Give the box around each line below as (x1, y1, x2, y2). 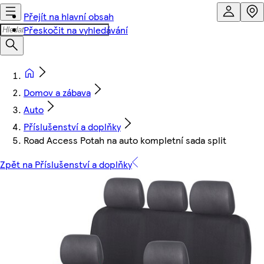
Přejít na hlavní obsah (24, 9, 114, 23)
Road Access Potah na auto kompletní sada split (24, 133, 226, 147)
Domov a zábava (24, 85, 91, 99)
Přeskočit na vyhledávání (24, 23, 128, 37)
